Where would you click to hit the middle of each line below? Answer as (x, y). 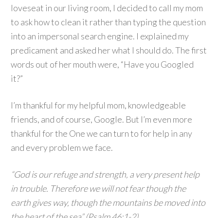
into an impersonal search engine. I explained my (100, 36)
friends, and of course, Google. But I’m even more (102, 119)
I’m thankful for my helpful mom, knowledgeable (99, 105)
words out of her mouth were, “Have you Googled (102, 64)
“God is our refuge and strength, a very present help (105, 174)
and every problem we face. (62, 147)
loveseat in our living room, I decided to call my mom (107, 8)
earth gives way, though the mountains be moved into (108, 202)
